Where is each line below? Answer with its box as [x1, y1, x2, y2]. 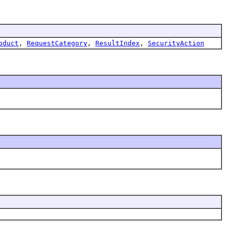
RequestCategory [27, 39, 87, 47]
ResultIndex [95, 39, 140, 47]
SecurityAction [148, 39, 204, 47]
